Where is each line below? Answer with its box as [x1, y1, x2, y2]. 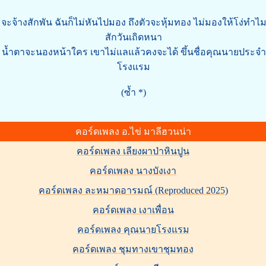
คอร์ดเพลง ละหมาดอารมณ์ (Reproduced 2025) [38, 185, 228, 195]
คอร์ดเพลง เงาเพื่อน [92, 204, 174, 215]
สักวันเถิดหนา [105, 31, 162, 42]
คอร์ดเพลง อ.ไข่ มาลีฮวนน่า [75, 126, 191, 137]
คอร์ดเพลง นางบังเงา [90, 165, 176, 176]
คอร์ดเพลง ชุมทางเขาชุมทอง [72, 243, 194, 254]
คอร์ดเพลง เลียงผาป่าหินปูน [77, 145, 189, 156]
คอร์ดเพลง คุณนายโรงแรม [77, 224, 189, 235]
